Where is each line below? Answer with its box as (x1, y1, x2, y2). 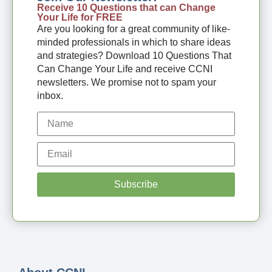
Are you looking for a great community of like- (37, 24, 230, 35)
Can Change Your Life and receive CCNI (37, 64, 212, 75)
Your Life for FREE (37, 12, 123, 23)
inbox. (37, 90, 63, 101)
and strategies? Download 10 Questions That (37, 50, 231, 61)
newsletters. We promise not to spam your (37, 77, 216, 88)
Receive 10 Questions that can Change (37, 2, 216, 13)
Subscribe (114, 178, 158, 189)
